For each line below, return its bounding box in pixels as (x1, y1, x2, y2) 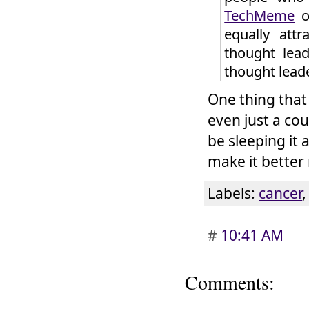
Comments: (184, 270, 275, 295)
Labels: (208, 183, 259, 203)
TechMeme (224, 5, 295, 25)
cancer (259, 183, 303, 203)
